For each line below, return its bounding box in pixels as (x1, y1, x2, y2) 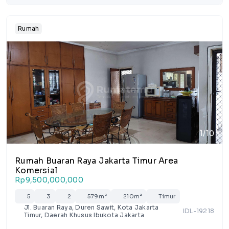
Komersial (15, 165, 58, 176)
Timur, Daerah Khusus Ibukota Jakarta (24, 211, 144, 219)
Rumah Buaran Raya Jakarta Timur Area (15, 155, 178, 166)
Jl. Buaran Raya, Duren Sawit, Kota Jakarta (24, 203, 159, 211)
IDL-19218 (182, 207, 214, 215)
